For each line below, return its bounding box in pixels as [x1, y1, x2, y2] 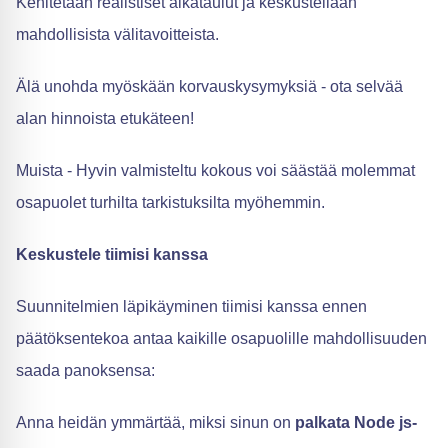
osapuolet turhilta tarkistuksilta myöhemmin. [16, 193, 325, 211]
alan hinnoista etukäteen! [16, 109, 194, 127]
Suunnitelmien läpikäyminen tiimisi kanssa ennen [16, 297, 367, 315]
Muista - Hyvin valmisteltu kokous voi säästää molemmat [16, 161, 415, 179]
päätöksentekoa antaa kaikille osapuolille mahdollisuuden [16, 329, 427, 347]
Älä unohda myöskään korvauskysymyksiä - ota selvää [16, 77, 403, 95]
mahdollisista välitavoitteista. [16, 25, 219, 43]
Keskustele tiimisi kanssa [16, 245, 208, 263]
